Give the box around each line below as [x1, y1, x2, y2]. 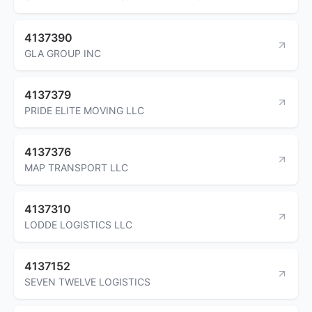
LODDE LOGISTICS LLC [24, 218, 132, 231]
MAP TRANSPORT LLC [24, 161, 128, 173]
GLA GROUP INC [24, 47, 101, 59]
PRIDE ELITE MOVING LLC [24, 104, 144, 116]
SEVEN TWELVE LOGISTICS [24, 275, 150, 288]
